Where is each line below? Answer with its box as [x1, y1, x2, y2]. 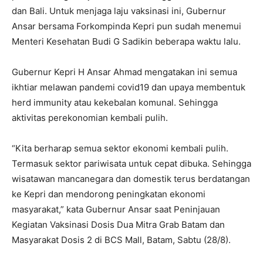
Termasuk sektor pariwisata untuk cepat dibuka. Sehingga [12, 157, 251, 169]
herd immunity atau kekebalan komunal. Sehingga [12, 96, 218, 108]
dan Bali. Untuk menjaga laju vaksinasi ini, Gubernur [12, 5, 226, 16]
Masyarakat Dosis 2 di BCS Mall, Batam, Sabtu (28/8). [12, 234, 231, 245]
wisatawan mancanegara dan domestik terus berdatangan [12, 173, 250, 184]
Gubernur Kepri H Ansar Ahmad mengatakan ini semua [12, 66, 237, 77]
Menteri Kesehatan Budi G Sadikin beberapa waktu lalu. [12, 35, 241, 47]
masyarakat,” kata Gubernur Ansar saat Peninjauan [12, 203, 220, 215]
